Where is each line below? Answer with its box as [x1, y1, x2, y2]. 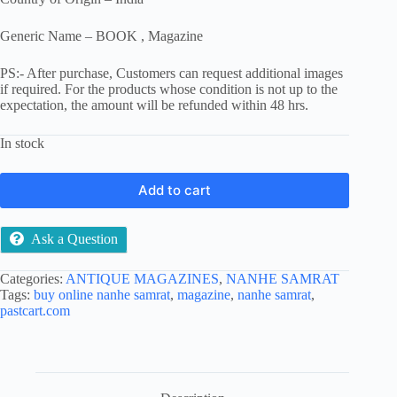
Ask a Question [31, 230, 118, 246]
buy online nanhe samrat [34, 286, 170, 302]
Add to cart [138, 182, 212, 198]
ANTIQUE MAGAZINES [66, 270, 219, 286]
